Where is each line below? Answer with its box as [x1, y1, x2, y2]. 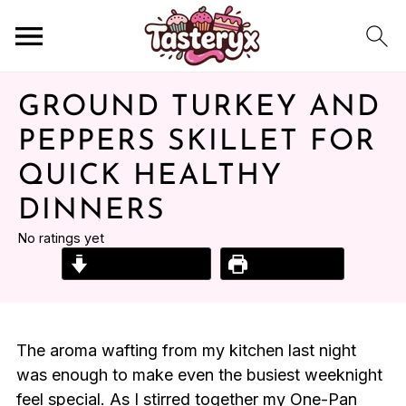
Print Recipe [247, 255, 337, 273]
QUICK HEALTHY [18, 162, 283, 191]
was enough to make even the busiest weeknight [15, 365, 382, 384]
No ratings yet [18, 230, 104, 246]
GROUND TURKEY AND [18, 93, 381, 122]
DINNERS [18, 197, 166, 226]
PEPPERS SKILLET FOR [18, 128, 376, 157]
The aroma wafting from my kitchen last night [15, 341, 356, 360]
